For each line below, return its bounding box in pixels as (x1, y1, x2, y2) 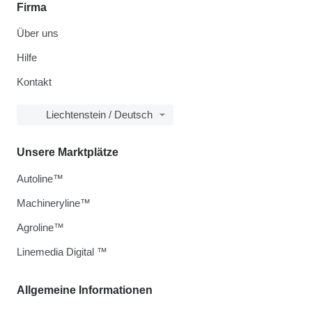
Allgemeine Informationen (17, 283, 153, 296)
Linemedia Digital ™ (17, 245, 107, 258)
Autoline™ (17, 172, 63, 185)
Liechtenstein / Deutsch (46, 108, 153, 120)
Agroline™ (17, 221, 64, 233)
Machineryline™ (17, 196, 91, 209)
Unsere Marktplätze (17, 146, 118, 158)
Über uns (17, 26, 58, 39)
